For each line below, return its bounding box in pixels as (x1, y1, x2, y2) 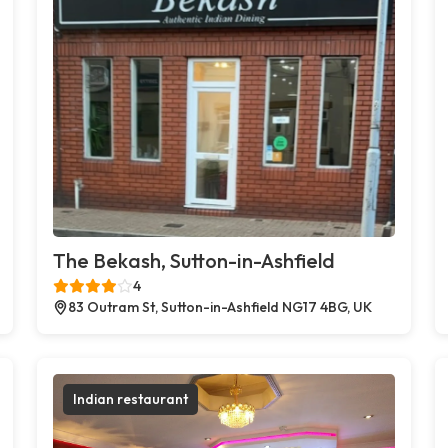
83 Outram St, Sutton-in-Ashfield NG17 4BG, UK (68, 297, 373, 316)
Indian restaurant (73, 389, 189, 408)
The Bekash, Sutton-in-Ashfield (53, 247, 336, 273)
